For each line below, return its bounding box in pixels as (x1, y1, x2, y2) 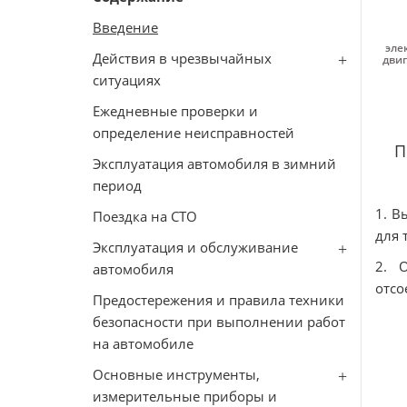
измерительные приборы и (93, 387, 277, 405)
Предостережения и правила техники (93, 291, 344, 309)
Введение (93, 18, 158, 36)
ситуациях (93, 71, 161, 89)
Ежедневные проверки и (93, 102, 258, 120)
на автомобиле (93, 334, 194, 352)
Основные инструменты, (93, 365, 260, 383)
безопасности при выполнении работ (93, 313, 345, 331)
